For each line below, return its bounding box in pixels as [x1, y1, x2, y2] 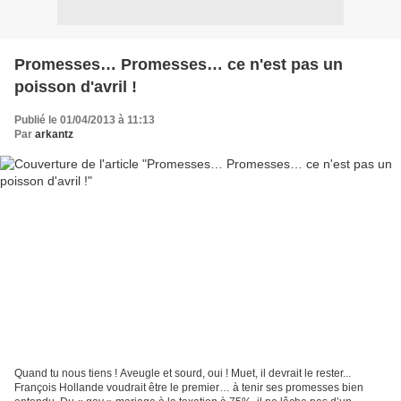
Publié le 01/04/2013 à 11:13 [14, 113, 155, 126]
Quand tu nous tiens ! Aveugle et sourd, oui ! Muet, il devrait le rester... [14, 367, 351, 380]
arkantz [35, 127, 73, 141]
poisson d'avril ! [14, 77, 137, 96]
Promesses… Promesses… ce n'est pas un [14, 55, 343, 73]
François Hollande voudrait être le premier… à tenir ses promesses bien [14, 381, 363, 395]
